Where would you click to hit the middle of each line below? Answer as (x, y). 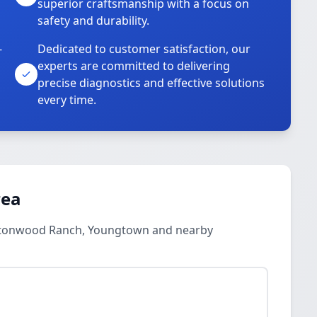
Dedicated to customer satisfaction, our (144, 49)
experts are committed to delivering (134, 66)
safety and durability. (94, 21)
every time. (67, 100)
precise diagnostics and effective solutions (151, 83)
